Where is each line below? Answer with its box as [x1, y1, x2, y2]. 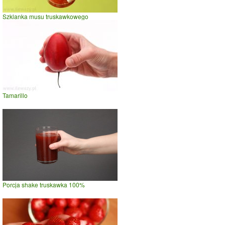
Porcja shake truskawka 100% [3, 180, 85, 189]
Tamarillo [3, 90, 28, 99]
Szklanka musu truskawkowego [3, 12, 88, 21]
